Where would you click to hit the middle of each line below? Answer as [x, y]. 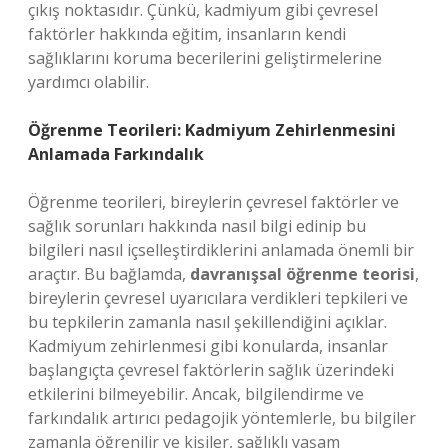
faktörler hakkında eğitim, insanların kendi [187, 34]
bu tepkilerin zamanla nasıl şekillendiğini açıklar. [207, 322]
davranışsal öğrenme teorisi [302, 274]
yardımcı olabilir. [88, 82]
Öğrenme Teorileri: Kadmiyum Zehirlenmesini [212, 130]
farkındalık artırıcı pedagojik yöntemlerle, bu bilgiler [222, 418]
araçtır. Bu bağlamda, [109, 274]
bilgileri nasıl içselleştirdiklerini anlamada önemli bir [221, 250]
